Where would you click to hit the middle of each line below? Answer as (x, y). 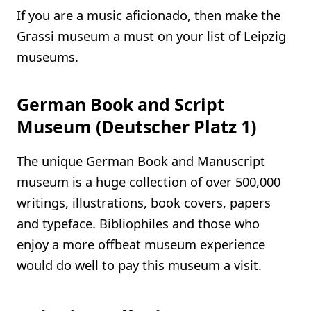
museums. (48, 57)
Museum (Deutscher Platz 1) (136, 127)
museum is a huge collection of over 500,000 (149, 181)
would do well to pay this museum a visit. (139, 264)
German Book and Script (121, 104)
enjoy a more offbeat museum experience (141, 244)
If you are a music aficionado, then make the (149, 15)
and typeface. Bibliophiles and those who (138, 223)
